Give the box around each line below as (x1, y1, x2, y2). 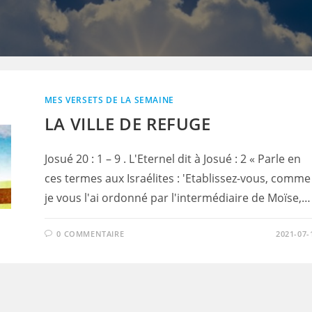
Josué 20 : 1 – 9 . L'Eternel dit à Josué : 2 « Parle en (44, 151, 301, 166)
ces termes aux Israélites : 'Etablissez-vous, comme (44, 171, 311, 186)
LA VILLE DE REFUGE (44, 112, 211, 135)
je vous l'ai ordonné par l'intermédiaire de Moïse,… (44, 190, 311, 205)
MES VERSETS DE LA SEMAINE (44, 94, 174, 106)
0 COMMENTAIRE (56, 228, 125, 239)
